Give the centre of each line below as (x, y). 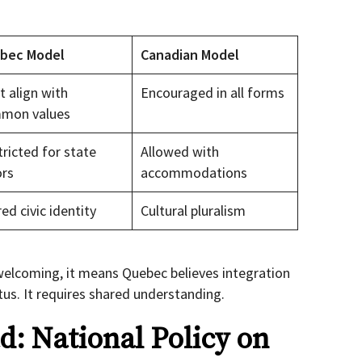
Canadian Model (190, 55)
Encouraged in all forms (213, 93)
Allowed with (180, 152)
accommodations (194, 173)
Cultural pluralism (193, 211)
